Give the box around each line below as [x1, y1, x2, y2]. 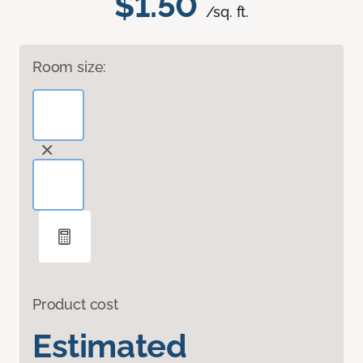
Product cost [32, 296, 118, 314]
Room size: [32, 58, 107, 76]
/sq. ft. [205, 3, 250, 21]
